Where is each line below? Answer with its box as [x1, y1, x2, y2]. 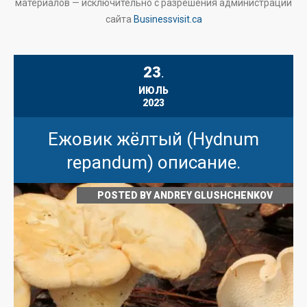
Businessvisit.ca [133, 14, 202, 25]
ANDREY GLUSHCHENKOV [153, 190, 273, 201]
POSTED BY [97, 190, 153, 201]
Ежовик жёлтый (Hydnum [48, 129, 259, 149]
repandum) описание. [66, 152, 241, 173]
